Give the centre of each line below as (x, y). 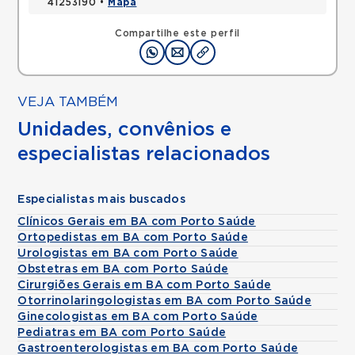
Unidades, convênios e (125, 130)
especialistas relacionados (144, 155)
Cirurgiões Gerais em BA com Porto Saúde (145, 285)
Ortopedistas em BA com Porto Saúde (133, 238)
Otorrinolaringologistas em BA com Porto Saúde (164, 301)
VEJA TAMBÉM (68, 102)
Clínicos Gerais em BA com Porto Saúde (137, 222)
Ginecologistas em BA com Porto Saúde (138, 317)
